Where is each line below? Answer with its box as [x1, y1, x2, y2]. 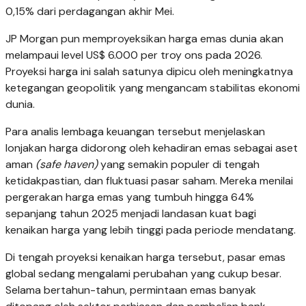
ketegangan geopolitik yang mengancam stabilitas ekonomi [5, 81, 300, 96]
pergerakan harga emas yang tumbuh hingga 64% [5, 190, 254, 205]
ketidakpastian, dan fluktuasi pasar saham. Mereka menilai [5, 173, 293, 189]
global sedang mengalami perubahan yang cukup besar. [5, 266, 281, 281]
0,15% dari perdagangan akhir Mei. [5, 4, 174, 19]
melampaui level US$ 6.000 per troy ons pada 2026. [5, 48, 262, 63]
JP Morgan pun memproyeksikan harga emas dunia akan [5, 31, 283, 46]
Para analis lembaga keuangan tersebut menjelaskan [5, 124, 265, 139]
